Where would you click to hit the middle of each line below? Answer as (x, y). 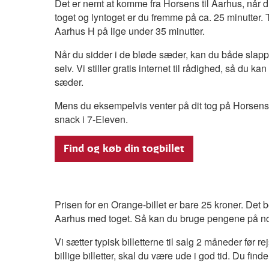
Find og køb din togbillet (124, 148)
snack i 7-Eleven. (91, 119)
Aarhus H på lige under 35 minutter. (129, 31)
